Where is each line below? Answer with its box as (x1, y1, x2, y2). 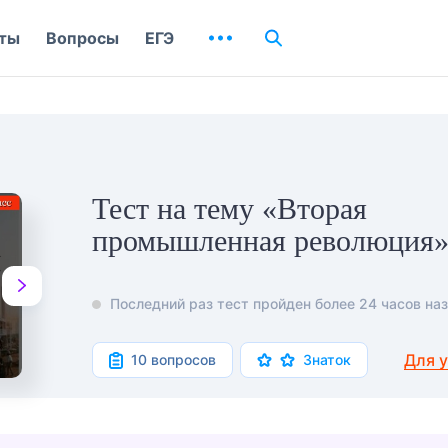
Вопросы (46, 28, 119, 48)
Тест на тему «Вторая (92, 192, 367, 225)
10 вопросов (131, 351, 216, 369)
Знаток (303, 351, 351, 369)
